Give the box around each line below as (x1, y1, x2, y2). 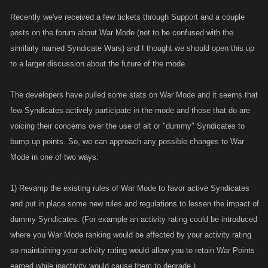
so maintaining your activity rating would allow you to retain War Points (10, 246, 255, 255)
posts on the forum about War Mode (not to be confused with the (10, 28, 233, 37)
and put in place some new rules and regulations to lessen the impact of (10, 199, 259, 208)
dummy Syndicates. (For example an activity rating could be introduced (10, 215, 257, 224)
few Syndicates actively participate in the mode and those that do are (10, 106, 250, 115)
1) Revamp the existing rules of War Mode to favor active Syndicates (10, 184, 249, 193)
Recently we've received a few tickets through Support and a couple (10, 13, 245, 22)
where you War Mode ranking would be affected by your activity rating (10, 230, 251, 239)
